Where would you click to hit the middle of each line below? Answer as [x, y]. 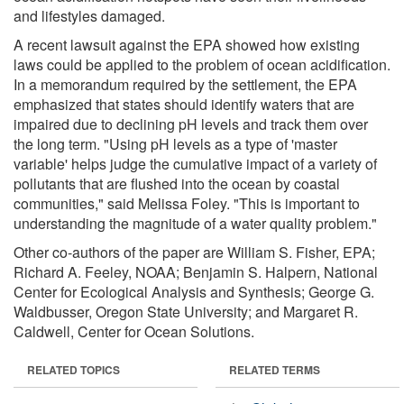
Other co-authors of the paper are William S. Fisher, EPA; [194, 252]
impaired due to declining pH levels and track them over [191, 124]
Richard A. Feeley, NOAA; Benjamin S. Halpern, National [196, 271]
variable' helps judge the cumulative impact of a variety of [195, 163]
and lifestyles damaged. [89, 15]
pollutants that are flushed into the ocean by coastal [177, 183]
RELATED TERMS [275, 369]
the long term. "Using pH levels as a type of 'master [175, 143]
